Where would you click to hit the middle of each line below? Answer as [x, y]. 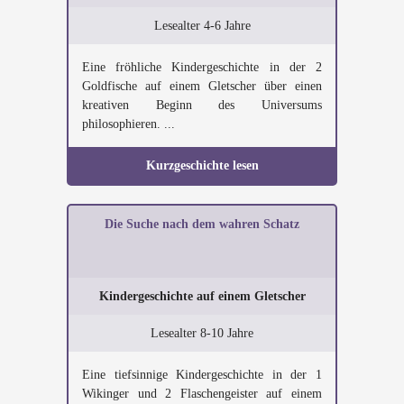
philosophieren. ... [129, 124]
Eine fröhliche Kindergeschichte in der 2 [202, 67]
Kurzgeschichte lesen [202, 165]
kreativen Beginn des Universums [202, 105]
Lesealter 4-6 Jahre [202, 26]
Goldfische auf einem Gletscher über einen [202, 86]
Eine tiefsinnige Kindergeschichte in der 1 [202, 375]
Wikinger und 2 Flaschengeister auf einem [202, 394]
